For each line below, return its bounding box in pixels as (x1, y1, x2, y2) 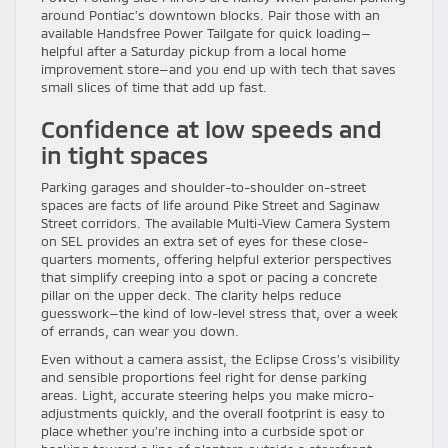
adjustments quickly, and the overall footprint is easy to (41, 405, 385, 422)
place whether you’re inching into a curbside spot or (41, 423, 364, 440)
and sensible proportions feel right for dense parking (41, 369, 367, 386)
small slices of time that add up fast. (41, 79, 267, 96)
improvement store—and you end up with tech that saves (41, 61, 396, 78)
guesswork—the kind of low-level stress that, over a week (41, 305, 398, 322)
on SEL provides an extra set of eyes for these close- (41, 233, 368, 250)
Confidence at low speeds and (41, 114, 382, 144)
